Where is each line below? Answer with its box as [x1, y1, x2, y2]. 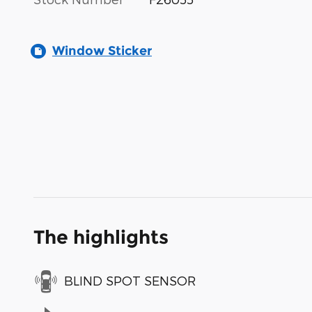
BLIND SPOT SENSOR [64, 273, 196, 288]
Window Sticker [52, 42, 152, 58]
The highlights [33, 225, 169, 249]
